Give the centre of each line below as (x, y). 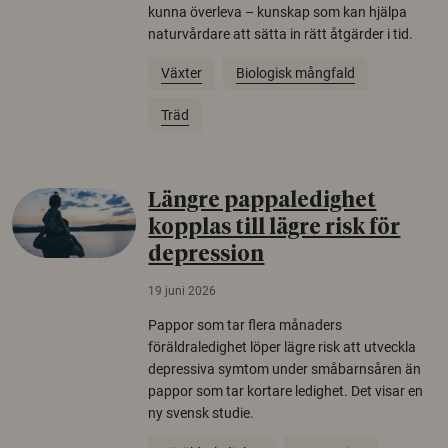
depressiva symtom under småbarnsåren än (285, 369)
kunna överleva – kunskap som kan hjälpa (278, 11)
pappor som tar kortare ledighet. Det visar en (286, 391)
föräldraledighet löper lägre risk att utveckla (282, 347)
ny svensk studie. (201, 413)
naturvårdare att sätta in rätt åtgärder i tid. (281, 33)
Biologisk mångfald (295, 72)
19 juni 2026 (182, 291)
